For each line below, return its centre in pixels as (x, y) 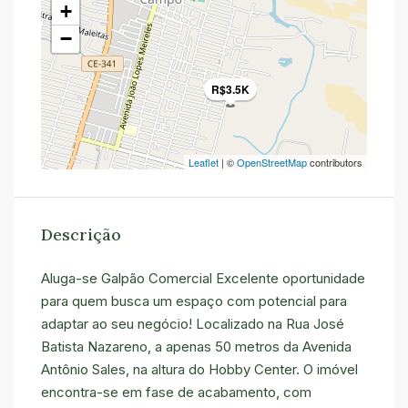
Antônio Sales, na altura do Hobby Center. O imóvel (199, 369)
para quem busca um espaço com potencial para (194, 301)
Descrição (81, 235)
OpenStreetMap (272, 162)
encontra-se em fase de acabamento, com (176, 392)
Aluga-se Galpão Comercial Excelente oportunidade (203, 278)
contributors (335, 162)
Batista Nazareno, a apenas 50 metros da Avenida (196, 347)
